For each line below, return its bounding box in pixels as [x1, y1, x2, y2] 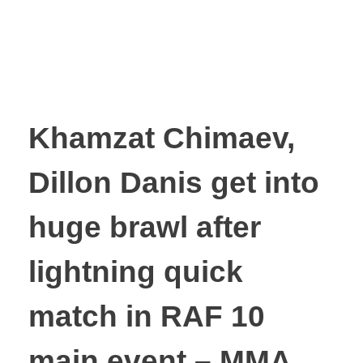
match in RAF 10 [28, 300, 265, 334]
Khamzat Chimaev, [28, 122, 295, 156]
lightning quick [28, 255, 243, 289]
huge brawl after [28, 211, 261, 245]
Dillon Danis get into [28, 166, 319, 200]
